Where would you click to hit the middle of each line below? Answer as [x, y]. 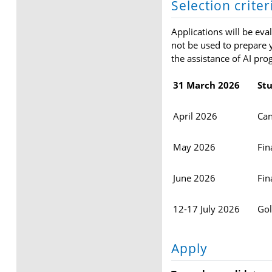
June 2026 [194, 178]
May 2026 [194, 147]
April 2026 [195, 116]
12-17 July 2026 [206, 209]
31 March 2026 [206, 85]
